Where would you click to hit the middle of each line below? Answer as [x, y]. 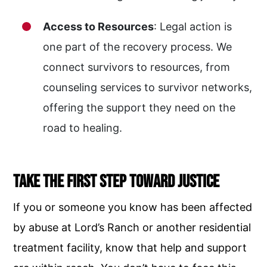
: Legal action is [193, 27]
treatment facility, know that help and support [130, 248]
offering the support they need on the [139, 108]
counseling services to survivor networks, [148, 87]
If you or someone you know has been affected [133, 207]
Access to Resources [99, 27]
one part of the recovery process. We [138, 47]
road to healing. [83, 128]
